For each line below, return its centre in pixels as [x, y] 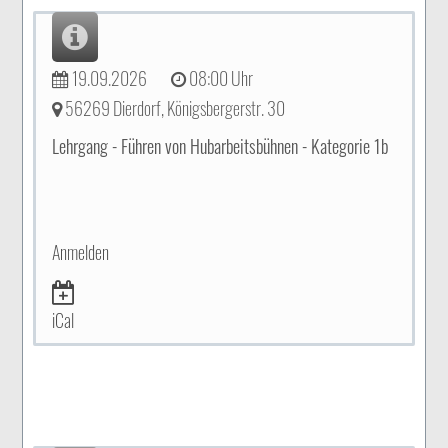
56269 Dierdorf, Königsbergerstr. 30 [174, 108]
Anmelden [81, 252]
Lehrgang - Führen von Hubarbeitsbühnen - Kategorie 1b [220, 146]
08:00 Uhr [220, 78]
